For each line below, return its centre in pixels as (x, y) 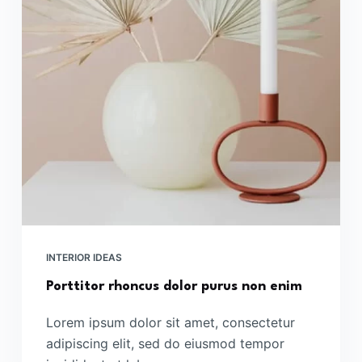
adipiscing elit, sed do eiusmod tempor (165, 343)
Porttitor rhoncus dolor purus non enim (174, 286)
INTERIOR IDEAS (84, 257)
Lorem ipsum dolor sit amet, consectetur (170, 322)
